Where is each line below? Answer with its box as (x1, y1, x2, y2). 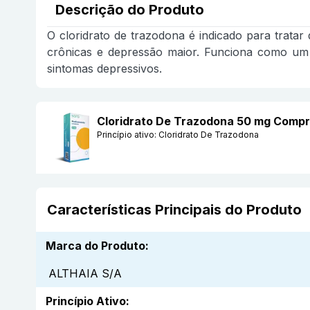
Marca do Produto (46, 239, 145, 253)
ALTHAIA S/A (48, 266, 122, 281)
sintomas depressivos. (47, 62, 162, 76)
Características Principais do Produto (47, 201, 302, 219)
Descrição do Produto (55, 1, 204, 19)
